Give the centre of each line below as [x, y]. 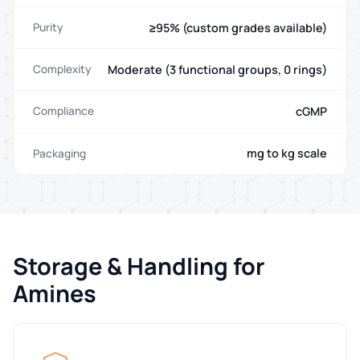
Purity [48, 28]
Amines [55, 293]
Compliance [63, 111]
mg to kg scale [287, 153]
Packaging [59, 153]
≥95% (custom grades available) [238, 27]
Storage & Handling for [139, 266]
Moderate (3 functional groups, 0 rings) [217, 69]
